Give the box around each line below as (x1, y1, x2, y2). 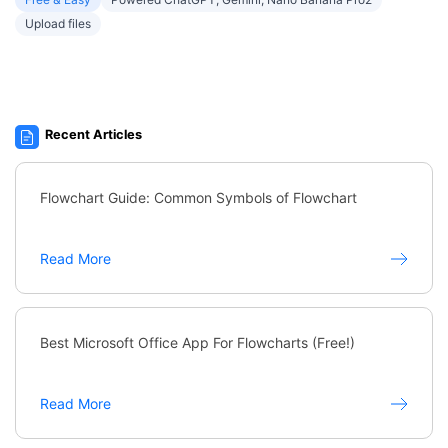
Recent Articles (45, 127, 143, 143)
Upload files (25, 15, 91, 31)
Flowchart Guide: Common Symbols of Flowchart (154, 188, 357, 206)
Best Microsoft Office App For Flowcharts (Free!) (40, 333, 355, 351)
